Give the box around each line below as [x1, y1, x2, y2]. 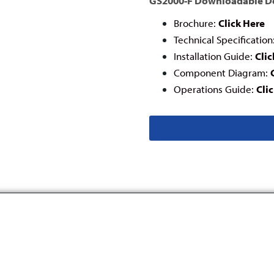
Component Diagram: [174, 66, 270, 79]
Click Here [218, 17, 265, 29]
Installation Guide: [174, 50, 255, 62]
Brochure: [174, 17, 218, 29]
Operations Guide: [174, 83, 256, 95]
